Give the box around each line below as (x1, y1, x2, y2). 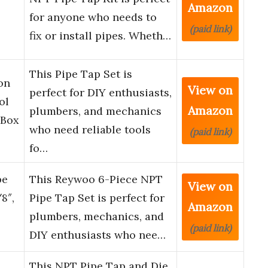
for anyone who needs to (29, 10, 157, 25)
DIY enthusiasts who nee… (29, 228, 166, 242)
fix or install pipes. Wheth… (29, 29, 171, 43)
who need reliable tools (29, 123, 151, 137)
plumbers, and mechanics (29, 104, 162, 118)
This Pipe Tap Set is (29, 67, 132, 81)
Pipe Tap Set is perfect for (29, 191, 165, 205)
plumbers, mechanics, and (29, 209, 164, 224)
